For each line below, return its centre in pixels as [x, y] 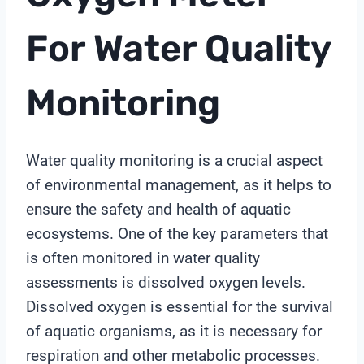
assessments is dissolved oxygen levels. [166, 282]
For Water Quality [178, 49]
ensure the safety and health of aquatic [158, 209]
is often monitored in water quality [143, 258]
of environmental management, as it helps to [179, 184]
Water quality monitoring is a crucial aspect [174, 160]
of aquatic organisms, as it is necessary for [174, 331]
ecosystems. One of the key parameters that [177, 233]
